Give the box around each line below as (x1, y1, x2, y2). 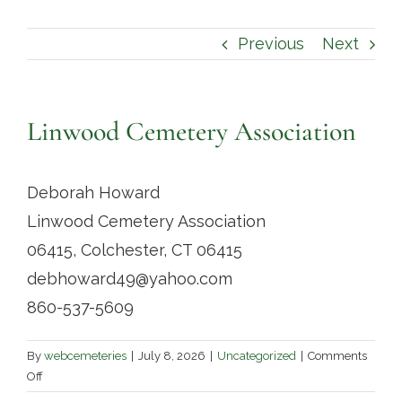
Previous (238, 34, 304, 53)
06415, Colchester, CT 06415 (27, 240, 242, 259)
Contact (20, 26, 69, 42)
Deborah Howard (27, 183, 160, 202)
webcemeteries (44, 349, 127, 363)
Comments (308, 349, 367, 363)
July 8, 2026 (138, 349, 205, 363)
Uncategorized (217, 349, 296, 363)
